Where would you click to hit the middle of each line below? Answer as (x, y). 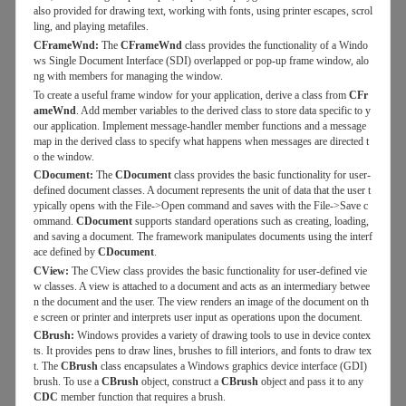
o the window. (63, 156)
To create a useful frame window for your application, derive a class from (191, 95)
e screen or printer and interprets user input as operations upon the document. (198, 317)
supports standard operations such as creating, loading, (250, 222)
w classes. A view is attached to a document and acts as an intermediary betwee (201, 286)
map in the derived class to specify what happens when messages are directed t (201, 141)
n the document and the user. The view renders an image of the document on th (201, 301)
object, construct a (179, 382)
